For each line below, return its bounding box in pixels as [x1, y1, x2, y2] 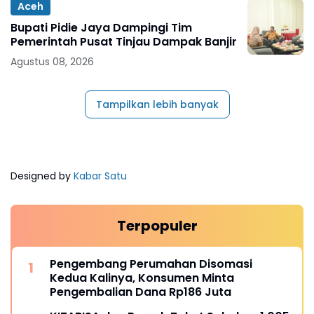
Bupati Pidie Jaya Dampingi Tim [11, 19, 192, 36]
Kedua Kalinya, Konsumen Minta [50, 269, 234, 286]
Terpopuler [116, 215, 198, 235]
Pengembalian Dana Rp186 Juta [50, 283, 231, 300]
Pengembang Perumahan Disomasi [50, 255, 252, 272]
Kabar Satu [74, 168, 127, 183]
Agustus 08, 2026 [11, 54, 94, 69]
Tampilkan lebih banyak [95, 97, 219, 111]
